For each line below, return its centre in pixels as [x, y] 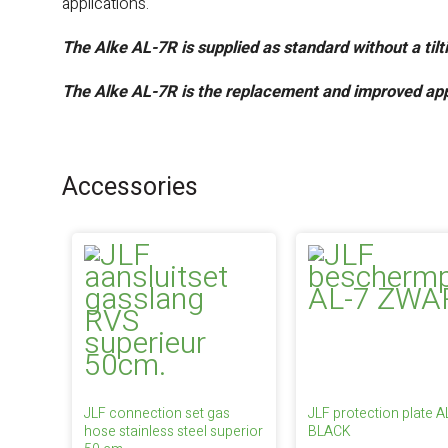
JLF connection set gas [157, 413]
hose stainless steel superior [173, 431]
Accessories [130, 187]
